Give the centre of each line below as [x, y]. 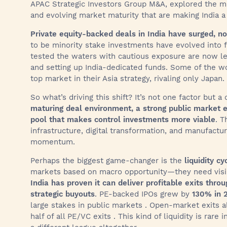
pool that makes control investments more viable [123, 120]
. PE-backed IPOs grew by [143, 194]
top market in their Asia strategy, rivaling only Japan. [127, 79]
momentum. [53, 142]
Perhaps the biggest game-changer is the [107, 161]
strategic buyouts [63, 194]
